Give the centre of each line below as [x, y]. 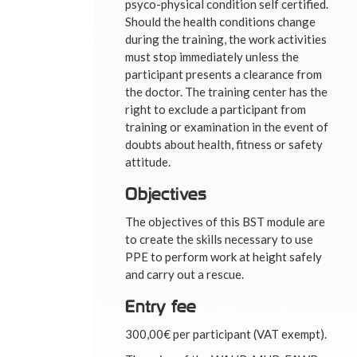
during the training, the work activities [226, 39]
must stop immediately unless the [212, 56]
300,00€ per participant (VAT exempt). [226, 333]
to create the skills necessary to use [219, 239]
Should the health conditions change [220, 21]
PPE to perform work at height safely [224, 256]
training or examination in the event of [227, 126]
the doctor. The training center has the [226, 91]
